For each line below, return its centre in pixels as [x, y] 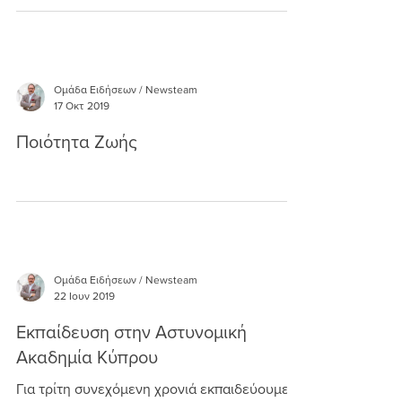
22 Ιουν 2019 [84, 296]
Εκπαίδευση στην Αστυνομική [131, 332]
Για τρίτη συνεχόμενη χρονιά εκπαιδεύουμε [153, 389]
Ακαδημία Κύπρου [87, 357]
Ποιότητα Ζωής [77, 142]
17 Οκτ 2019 [82, 106]
